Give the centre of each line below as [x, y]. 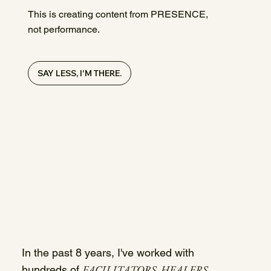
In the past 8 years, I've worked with [108, 253]
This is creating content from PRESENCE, [118, 15]
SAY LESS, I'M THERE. [80, 73]
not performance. [64, 30]
